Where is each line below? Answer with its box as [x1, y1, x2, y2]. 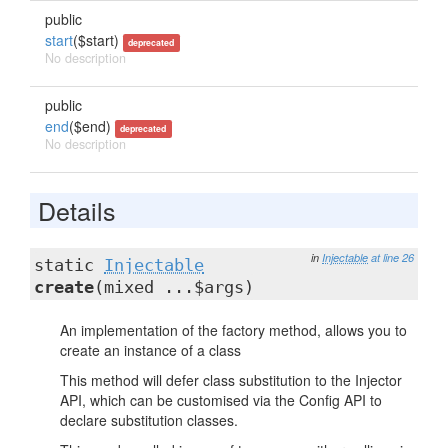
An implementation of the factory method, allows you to [60, 320, 407, 340]
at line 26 [371, 250, 414, 265]
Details [38, 192, 116, 228]
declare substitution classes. [60, 410, 238, 430]
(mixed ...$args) [94, 277, 254, 297]
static [34, 255, 104, 275]
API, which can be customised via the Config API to [60, 390, 382, 410]
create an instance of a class [60, 340, 241, 360]
